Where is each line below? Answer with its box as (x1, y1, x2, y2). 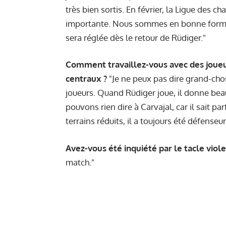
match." (66, 156, 94, 167)
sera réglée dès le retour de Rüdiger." (66, 32, 206, 43)
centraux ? (66, 73, 107, 84)
